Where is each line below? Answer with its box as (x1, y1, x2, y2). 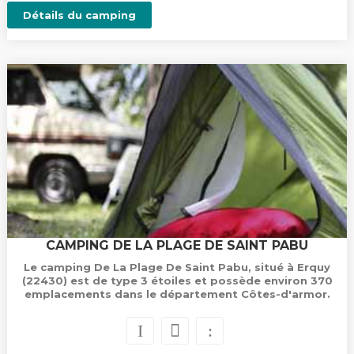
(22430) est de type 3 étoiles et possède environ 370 (21, 274, 333, 287)
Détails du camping (22, 9, 136, 21)
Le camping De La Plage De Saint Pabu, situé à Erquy (24, 261, 330, 273)
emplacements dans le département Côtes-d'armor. (24, 288, 330, 300)
